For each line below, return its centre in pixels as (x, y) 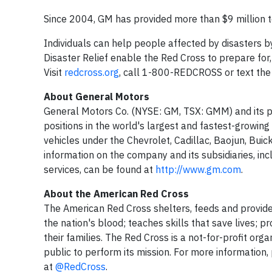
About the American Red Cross (116, 194)
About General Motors (98, 97)
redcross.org (92, 72)
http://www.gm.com (198, 169)
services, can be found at (100, 169)
